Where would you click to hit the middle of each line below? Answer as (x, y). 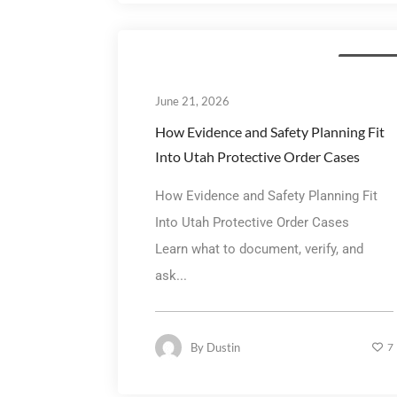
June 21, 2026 (192, 101)
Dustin (223, 347)
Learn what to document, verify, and (259, 249)
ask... (171, 275)
